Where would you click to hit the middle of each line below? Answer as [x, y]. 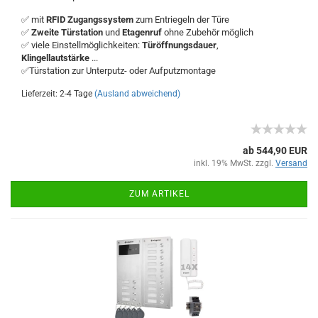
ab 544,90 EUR [275, 150]
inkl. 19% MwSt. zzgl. [235, 163]
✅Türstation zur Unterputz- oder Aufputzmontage [119, 71]
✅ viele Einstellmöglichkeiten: [82, 45]
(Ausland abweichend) [137, 94]
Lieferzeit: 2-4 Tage [57, 94]
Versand [291, 163]
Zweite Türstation [67, 32]
